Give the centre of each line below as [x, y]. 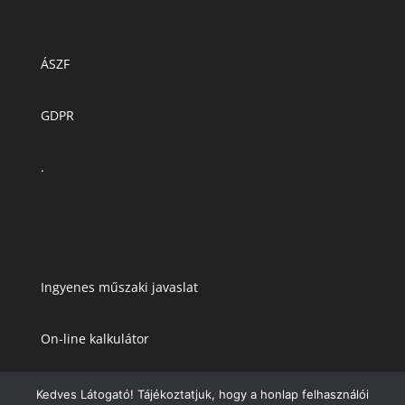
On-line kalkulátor [94, 338]
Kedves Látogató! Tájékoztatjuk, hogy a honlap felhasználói [202, 394]
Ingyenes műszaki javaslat [119, 287]
